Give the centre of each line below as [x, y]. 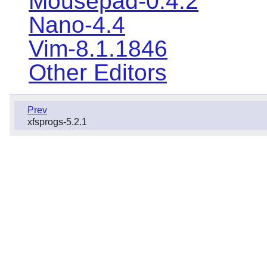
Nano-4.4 [77, 25]
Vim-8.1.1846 [98, 49]
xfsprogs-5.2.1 [57, 122]
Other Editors [98, 73]
